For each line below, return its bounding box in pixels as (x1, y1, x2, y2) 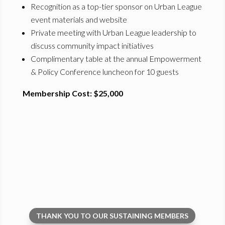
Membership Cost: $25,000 (22, 88, 123, 98)
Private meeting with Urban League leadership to (30, 28, 196, 38)
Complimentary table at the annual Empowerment (30, 54, 201, 64)
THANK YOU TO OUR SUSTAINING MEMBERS (36, 211, 189, 220)
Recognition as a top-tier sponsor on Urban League (30, 2, 202, 12)
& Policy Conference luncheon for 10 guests (30, 67, 179, 77)
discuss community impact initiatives (30, 41, 154, 51)
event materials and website (30, 15, 127, 25)
